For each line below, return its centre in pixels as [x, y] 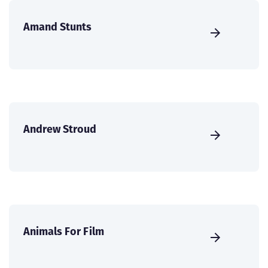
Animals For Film [64, 232]
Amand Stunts [57, 27]
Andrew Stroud [60, 129]
